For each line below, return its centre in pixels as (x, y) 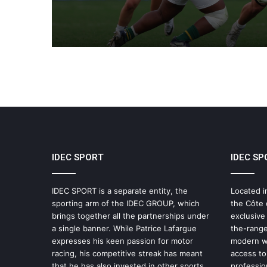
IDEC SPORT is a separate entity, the (120, 190)
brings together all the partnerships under (131, 215)
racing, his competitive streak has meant (127, 253)
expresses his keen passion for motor (122, 240)
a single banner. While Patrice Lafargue (124, 228)
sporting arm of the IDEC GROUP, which (126, 203)
